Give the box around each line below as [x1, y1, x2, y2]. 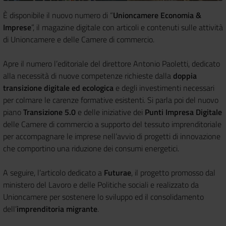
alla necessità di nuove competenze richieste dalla [3, 69, 173, 82]
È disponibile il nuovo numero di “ [3, 9, 113, 21]
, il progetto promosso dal [131, 166, 215, 179]
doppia [173, 69, 197, 82]
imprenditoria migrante [17, 202, 97, 215]
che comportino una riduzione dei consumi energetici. [3, 142, 179, 154]
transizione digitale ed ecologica [3, 81, 116, 94]
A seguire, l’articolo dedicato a [3, 166, 104, 179]
